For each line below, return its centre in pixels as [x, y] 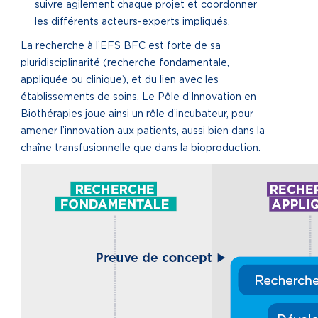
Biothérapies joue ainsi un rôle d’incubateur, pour [137, 114]
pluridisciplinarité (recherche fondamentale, [125, 63]
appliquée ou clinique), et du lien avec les [120, 80]
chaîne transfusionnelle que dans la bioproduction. [141, 148]
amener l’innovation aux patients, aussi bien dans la [143, 131]
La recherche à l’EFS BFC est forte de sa [121, 46]
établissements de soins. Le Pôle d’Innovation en [138, 97]
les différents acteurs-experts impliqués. [132, 22]
